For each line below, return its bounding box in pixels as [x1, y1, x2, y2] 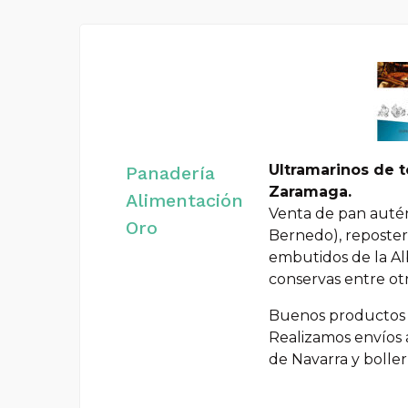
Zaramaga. [269, 182, 352, 200]
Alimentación [126, 189, 243, 211]
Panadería [126, 161, 215, 184]
